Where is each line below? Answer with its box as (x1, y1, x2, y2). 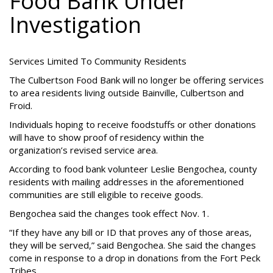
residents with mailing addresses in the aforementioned (9, 175, 244, 188)
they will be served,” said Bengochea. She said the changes (9, 239, 256, 251)
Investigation (9, 10, 141, 40)
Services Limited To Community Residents (9, 55, 186, 67)
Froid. (9, 99, 32, 112)
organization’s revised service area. (9, 144, 158, 156)
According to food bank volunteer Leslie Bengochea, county (9, 163, 257, 175)
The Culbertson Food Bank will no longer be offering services (9, 74, 264, 86)
